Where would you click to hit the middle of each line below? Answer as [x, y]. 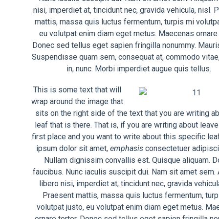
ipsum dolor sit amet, [73, 148]
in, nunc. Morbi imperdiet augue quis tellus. [139, 68]
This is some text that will [77, 89]
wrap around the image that [77, 101]
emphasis [127, 148]
